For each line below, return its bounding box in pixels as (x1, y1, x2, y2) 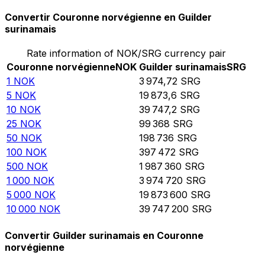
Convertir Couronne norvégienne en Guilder (5, 11, 212, 24)
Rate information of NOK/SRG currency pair (27, 47, 226, 60)
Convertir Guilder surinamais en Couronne (5, 229, 203, 241)
